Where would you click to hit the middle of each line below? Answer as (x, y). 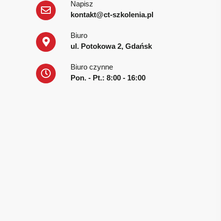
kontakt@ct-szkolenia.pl (112, 14)
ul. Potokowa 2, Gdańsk (111, 46)
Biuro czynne (92, 67)
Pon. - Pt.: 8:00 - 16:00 (108, 77)
